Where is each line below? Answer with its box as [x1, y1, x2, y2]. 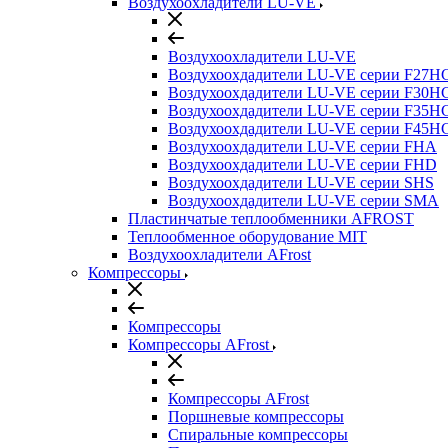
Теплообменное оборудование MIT [128, 228, 367, 245]
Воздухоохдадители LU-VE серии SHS [168, 174, 434, 191]
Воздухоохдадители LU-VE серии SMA [168, 192, 439, 209]
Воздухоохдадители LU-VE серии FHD [168, 156, 437, 173]
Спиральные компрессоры [168, 426, 348, 443]
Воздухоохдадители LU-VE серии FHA [168, 138, 437, 155]
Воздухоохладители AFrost [128, 246, 311, 263]
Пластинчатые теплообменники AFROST [128, 210, 414, 227]
